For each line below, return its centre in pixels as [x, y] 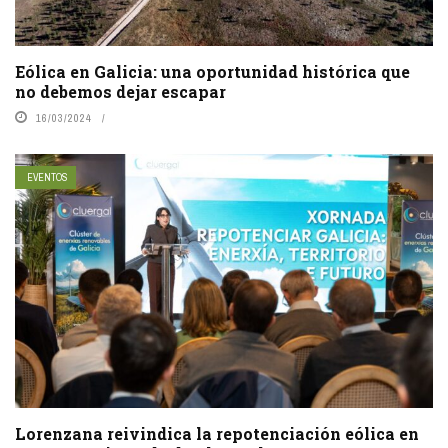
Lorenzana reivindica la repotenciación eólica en [217, 433]
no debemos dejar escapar [120, 92]
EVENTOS [47, 178]
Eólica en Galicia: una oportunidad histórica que [212, 72]
